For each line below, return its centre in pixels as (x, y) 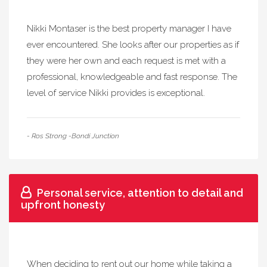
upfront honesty (63, 205)
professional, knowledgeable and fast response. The (132, 77)
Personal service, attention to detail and (140, 193)
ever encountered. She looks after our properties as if (133, 45)
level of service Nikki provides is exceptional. (116, 93)
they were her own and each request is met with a (126, 61)
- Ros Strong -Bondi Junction (73, 136)
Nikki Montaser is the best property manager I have (129, 29)
